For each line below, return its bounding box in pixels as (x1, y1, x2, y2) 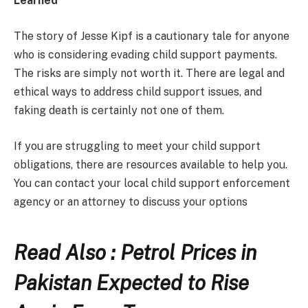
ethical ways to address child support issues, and (14, 85, 262, 99)
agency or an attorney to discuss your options (14, 195, 247, 208)
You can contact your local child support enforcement (14, 176, 290, 190)
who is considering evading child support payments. (14, 48, 277, 62)
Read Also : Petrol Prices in (14, 241, 256, 265)
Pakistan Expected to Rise (14, 271, 249, 296)
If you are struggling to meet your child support (14, 139, 261, 153)
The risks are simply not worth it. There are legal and (14, 67, 285, 80)
